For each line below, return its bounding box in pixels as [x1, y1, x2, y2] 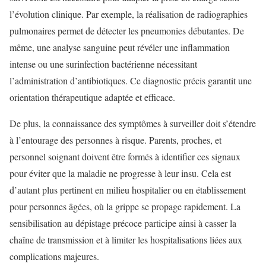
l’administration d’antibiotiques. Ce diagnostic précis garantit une [9, 74, 252, 87]
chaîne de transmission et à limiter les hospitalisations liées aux [9, 233, 242, 246]
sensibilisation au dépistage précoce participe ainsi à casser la [9, 217, 236, 230]
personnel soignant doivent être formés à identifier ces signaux [9, 150, 240, 163]
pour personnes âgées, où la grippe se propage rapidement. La [9, 200, 240, 213]
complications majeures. [9, 250, 99, 263]
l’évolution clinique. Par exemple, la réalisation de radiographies [9, 8, 248, 21]
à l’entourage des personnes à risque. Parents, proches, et [9, 134, 221, 147]
